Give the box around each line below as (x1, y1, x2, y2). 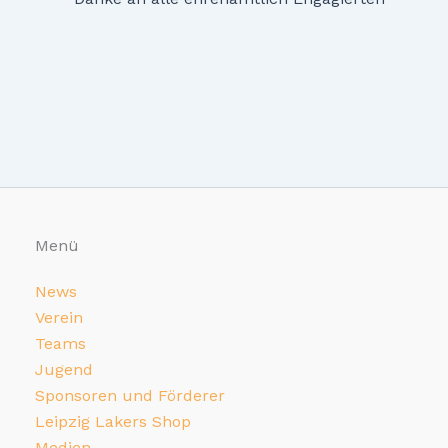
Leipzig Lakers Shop (35, 412, 191, 432)
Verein (35, 308, 83, 328)
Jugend (35, 360, 93, 380)
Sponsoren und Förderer (35, 386, 225, 406)
